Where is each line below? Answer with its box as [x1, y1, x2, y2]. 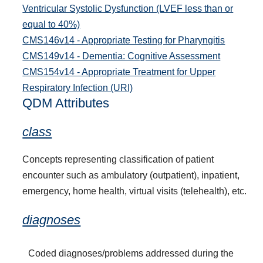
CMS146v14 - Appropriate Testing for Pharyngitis [22, 35, 225, 45]
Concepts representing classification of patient [22, 154, 214, 164]
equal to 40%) [22, 19, 80, 29]
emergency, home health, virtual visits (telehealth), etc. [22, 186, 247, 196]
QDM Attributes [22, 95, 110, 110]
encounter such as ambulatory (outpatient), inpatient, [22, 170, 240, 180]
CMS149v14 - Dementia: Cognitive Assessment [22, 50, 221, 61]
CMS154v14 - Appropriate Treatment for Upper [22, 66, 216, 77]
